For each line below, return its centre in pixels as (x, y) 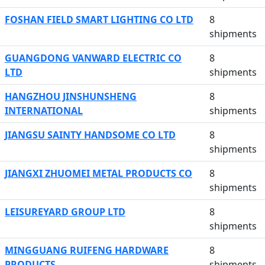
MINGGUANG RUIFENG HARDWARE (87, 250)
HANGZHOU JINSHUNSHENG (71, 96)
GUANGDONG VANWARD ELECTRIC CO (93, 58)
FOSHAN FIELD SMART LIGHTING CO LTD (99, 20)
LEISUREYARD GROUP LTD (65, 212)
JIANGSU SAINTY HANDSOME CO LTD (90, 135)
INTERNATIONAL (44, 111)
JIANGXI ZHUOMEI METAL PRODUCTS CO (98, 173)
